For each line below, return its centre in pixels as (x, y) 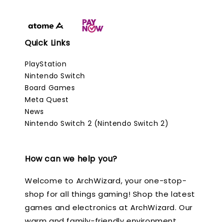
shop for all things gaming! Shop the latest (110, 194)
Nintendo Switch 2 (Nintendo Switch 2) (97, 123)
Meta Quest (47, 99)
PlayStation (46, 64)
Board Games (50, 87)
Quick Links (48, 43)
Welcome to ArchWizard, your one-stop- (106, 180)
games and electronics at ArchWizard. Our (109, 207)
